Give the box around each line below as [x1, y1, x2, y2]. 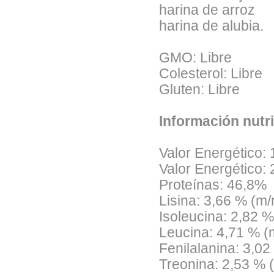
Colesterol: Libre [159, 66, 262, 81]
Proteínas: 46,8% [159, 177, 267, 193]
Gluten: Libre [159, 82, 240, 97]
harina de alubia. [159, 18, 264, 34]
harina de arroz [159, 2, 255, 18]
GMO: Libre [159, 50, 232, 65]
